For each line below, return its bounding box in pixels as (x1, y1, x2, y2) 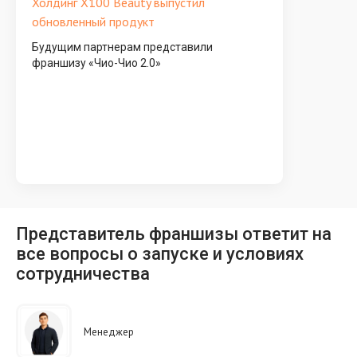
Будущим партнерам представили (32, 41, 213, 53)
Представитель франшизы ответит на (16, 224, 331, 244)
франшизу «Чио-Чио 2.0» (32, 57, 161, 69)
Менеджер (84, 324, 134, 339)
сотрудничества (16, 264, 150, 284)
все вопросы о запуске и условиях (16, 244, 304, 264)
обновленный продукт (32, 14, 155, 29)
